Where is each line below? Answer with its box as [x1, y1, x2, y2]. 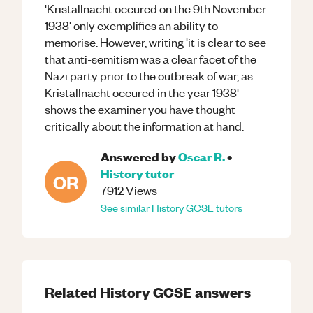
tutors [214, 201, 242, 214]
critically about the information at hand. [45, 118, 244, 133]
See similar [101, 201, 152, 214]
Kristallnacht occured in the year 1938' [45, 85, 239, 100]
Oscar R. [178, 148, 225, 164]
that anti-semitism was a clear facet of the [45, 51, 256, 66]
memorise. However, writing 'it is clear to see [45, 34, 266, 50]
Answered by [101, 148, 176, 164]
